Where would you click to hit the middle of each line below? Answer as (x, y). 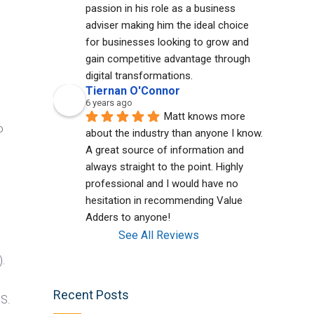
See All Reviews (158, 235)
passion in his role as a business (161, 8)
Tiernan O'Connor (133, 91)
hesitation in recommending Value (164, 200)
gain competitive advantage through (168, 59)
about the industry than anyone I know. (174, 133)
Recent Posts (91, 295)
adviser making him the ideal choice (167, 25)
